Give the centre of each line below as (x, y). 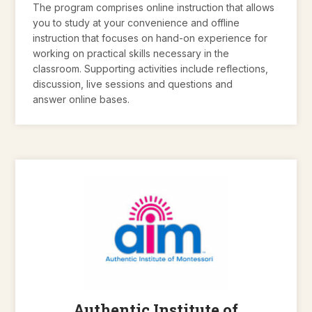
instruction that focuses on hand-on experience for (150, 38)
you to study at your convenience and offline (136, 22)
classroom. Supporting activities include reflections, (151, 68)
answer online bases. (81, 99)
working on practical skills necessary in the (131, 53)
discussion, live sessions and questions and (133, 84)
